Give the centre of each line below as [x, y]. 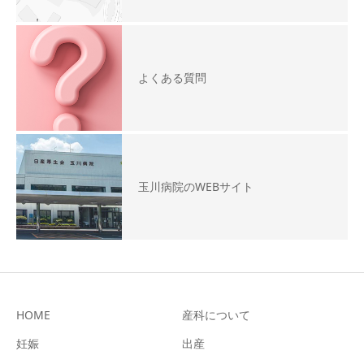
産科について [216, 315]
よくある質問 [172, 78]
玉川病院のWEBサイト [196, 187]
